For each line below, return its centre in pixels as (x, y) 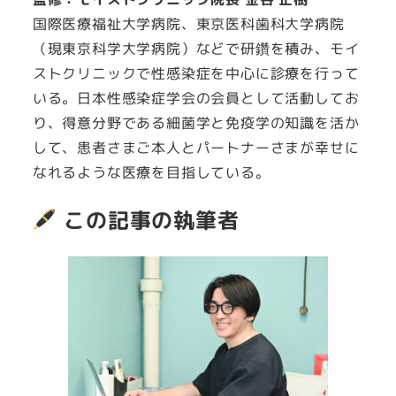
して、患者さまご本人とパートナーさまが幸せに (196, 148)
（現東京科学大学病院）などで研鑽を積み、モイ (196, 49)
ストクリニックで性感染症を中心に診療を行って (196, 73)
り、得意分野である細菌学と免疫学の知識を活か (196, 123)
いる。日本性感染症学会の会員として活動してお (196, 98)
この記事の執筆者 (148, 221)
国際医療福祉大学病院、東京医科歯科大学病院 (188, 24)
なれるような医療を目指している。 (151, 172)
